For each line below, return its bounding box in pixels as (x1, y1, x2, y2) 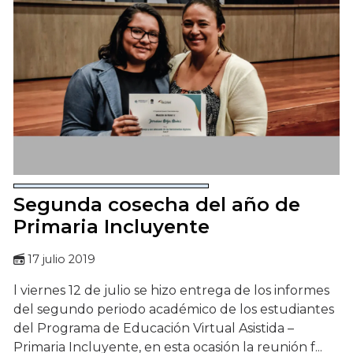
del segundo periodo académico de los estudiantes (13, 302, 334, 318)
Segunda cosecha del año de (13, 193, 300, 217)
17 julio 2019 (28, 252, 95, 267)
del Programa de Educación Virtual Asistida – (13, 321, 294, 336)
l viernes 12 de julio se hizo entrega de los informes (13, 283, 329, 299)
